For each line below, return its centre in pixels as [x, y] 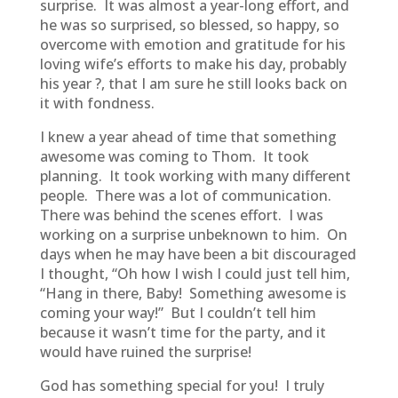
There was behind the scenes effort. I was [181, 215]
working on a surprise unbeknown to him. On [193, 235]
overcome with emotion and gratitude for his [192, 44]
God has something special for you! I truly [182, 386]
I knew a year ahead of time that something [188, 137]
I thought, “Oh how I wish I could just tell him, [195, 274]
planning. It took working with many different [195, 176]
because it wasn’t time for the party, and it [183, 332]
